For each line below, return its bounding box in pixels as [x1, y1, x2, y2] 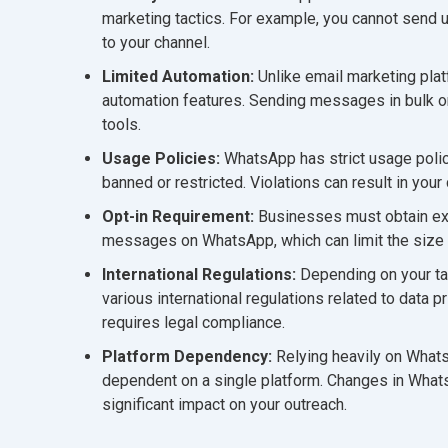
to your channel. [102, 32, 210, 52]
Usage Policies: [102, 148, 224, 168]
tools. [102, 114, 141, 134]
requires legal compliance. [102, 312, 285, 332]
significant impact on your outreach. [102, 394, 347, 414]
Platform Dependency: [102, 346, 276, 366]
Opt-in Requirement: [102, 206, 254, 226]
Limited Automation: [102, 66, 258, 86]
